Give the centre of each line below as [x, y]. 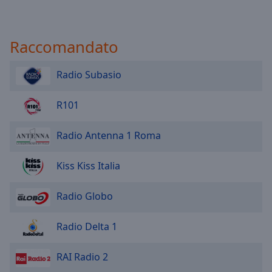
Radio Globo [85, 196]
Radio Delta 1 [87, 227]
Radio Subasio [89, 75]
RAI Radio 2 [82, 257]
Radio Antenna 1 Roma [109, 136]
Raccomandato [64, 47]
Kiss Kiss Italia [88, 166]
